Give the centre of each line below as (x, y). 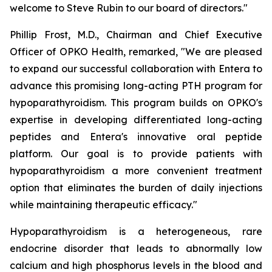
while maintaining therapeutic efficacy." (104, 205)
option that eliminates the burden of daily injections (136, 188)
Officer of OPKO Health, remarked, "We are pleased (136, 52)
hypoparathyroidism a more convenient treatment (136, 171)
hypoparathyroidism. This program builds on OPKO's (136, 103)
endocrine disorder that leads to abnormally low (136, 248)
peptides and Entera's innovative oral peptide (136, 137)
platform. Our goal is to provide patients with (136, 154)
